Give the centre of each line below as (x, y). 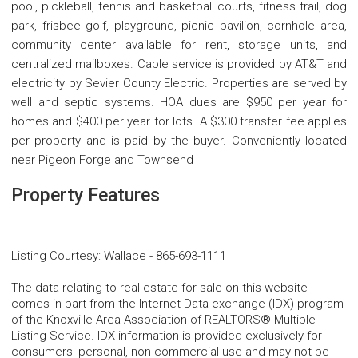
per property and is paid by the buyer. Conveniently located (179, 141)
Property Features (86, 196)
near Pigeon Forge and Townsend (102, 160)
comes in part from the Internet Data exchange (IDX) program (177, 304)
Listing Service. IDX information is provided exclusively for (167, 336)
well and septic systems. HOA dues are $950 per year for (179, 103)
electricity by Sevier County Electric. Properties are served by (179, 84)
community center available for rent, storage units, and (179, 45)
